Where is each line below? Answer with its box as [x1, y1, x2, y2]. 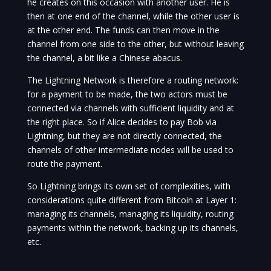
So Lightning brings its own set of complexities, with [27, 180, 230, 192]
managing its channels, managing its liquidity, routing [27, 208, 233, 220]
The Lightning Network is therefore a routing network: [27, 74, 238, 87]
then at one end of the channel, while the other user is [27, 10, 240, 22]
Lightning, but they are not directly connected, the [27, 130, 222, 142]
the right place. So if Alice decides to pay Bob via [27, 116, 217, 128]
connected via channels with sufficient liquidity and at [27, 102, 234, 114]
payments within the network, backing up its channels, [27, 222, 238, 234]
